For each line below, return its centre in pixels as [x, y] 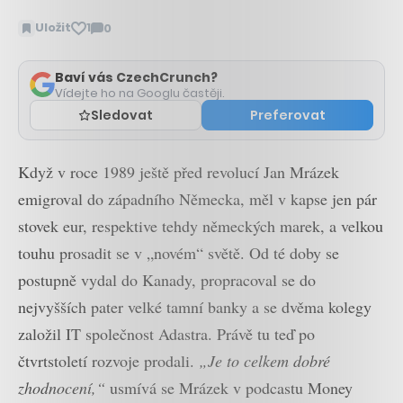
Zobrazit [118, 36]
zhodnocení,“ [62, 387]
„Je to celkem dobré [264, 360]
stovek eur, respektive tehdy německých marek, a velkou [201, 225]
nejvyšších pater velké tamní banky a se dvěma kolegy [195, 306]
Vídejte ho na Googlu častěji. [140, 93]
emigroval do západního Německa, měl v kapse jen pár [197, 198]
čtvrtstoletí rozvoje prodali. [108, 360]
